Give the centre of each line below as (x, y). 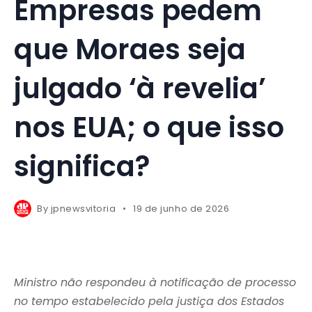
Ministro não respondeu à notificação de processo (155, 283)
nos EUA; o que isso (149, 128)
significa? (82, 167)
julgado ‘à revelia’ (140, 89)
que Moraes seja (130, 50)
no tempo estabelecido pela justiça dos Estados (149, 302)
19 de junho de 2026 (181, 209)
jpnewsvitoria (83, 209)
